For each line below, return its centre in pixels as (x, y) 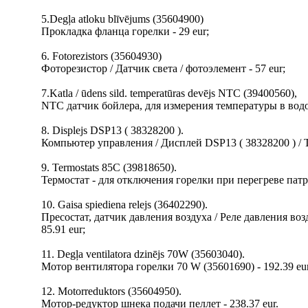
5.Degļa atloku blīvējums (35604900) (122, 19)
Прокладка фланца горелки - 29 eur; (125, 31)
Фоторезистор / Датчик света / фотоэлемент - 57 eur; (163, 68)
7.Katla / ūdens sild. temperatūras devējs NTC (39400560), (169, 93)
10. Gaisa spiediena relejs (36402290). (124, 205)
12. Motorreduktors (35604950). (111, 291)
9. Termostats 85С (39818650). (109, 167)
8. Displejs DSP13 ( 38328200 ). (112, 130)
